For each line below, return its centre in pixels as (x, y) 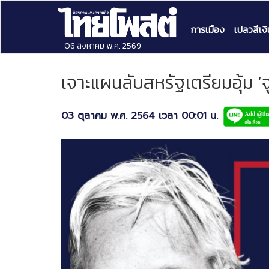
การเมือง (207, 29)
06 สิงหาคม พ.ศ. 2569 (103, 46)
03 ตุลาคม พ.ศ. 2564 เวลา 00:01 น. (140, 116)
